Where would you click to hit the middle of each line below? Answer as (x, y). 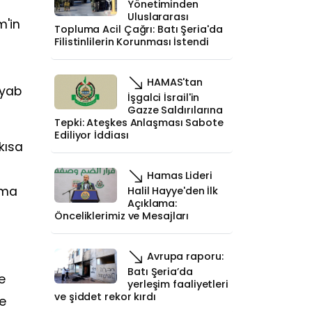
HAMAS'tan (174, 82)
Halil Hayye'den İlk (173, 191)
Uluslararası (158, 17)
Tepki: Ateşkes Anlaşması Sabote (139, 123)
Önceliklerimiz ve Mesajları (122, 216)
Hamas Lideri (178, 175)
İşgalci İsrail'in (164, 97)
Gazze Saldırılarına (175, 110)
